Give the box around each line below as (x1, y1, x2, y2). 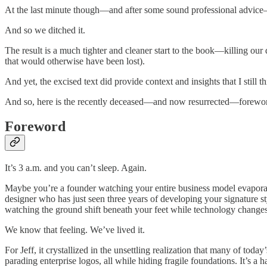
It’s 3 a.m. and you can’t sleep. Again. (5, 163, 147, 173)
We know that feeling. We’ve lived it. (5, 225, 145, 235)
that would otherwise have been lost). (5, 55, 145, 66)
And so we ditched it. (5, 24, 85, 35)
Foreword (5, 119, 66, 135)
